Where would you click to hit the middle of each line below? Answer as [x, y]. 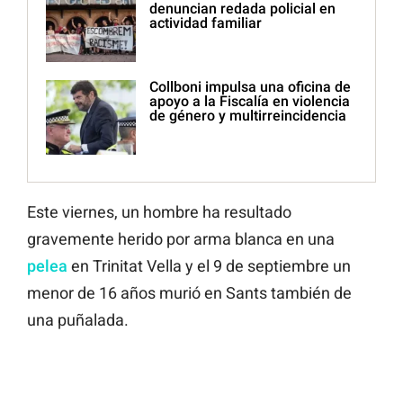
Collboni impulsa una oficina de [250, 87]
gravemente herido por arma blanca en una [181, 239]
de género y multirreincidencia [248, 116]
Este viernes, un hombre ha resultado [159, 212]
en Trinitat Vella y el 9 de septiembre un [211, 266]
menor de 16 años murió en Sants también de [189, 293]
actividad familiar [206, 23]
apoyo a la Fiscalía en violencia [250, 102]
